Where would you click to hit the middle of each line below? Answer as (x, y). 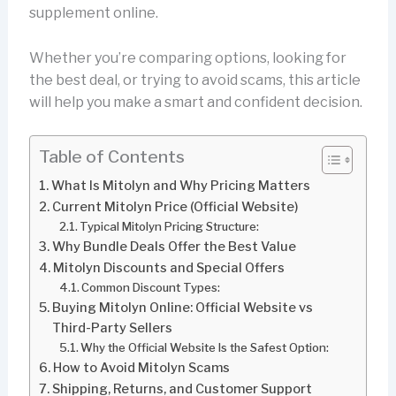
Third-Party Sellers (112, 328)
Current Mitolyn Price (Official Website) (175, 207)
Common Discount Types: (151, 288)
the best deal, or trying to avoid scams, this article (194, 80)
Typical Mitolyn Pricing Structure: (170, 227)
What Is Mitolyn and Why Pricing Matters (180, 186)
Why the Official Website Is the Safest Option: (205, 348)
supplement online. (93, 13)
